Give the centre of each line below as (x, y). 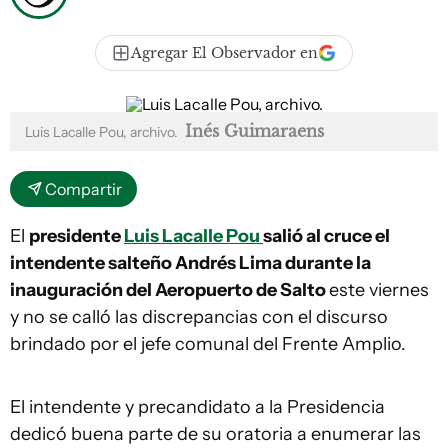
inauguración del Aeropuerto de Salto (169, 290)
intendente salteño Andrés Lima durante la (190, 263)
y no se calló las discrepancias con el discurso (199, 317)
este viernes (379, 290)
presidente (76, 236)
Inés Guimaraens (254, 131)
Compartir (83, 189)
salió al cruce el (326, 236)
